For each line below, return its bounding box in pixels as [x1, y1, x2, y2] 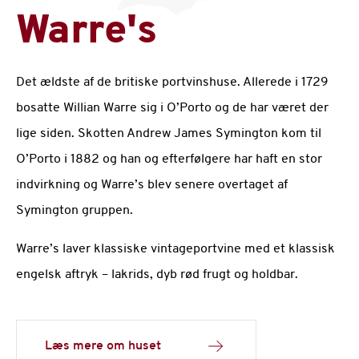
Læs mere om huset [45, 339, 161, 353]
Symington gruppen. [16, 204, 133, 217]
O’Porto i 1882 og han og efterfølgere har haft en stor [16, 153, 322, 166]
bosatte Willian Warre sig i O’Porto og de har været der [16, 102, 329, 115]
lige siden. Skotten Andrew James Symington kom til [16, 127, 321, 140]
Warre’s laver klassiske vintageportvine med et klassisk [16, 243, 335, 256]
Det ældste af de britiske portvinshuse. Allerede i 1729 [16, 76, 329, 89]
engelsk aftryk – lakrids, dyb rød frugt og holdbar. [16, 268, 298, 281]
